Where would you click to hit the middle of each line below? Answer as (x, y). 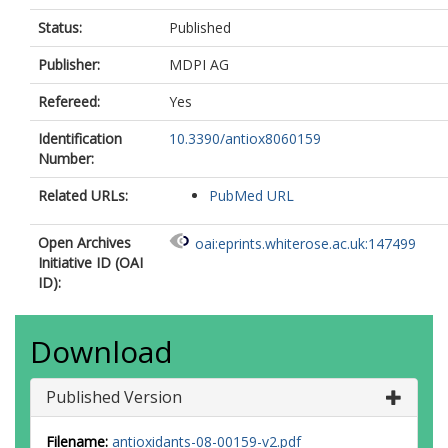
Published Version (114, 397)
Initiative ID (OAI (90, 262)
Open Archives (84, 242)
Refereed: (69, 101)
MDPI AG (199, 64)
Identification (80, 138)
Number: (66, 158)
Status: (60, 27)
